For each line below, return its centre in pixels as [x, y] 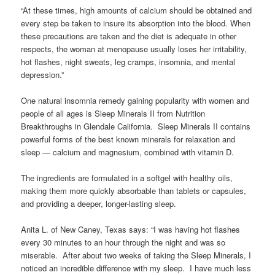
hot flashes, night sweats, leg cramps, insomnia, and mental [128, 61]
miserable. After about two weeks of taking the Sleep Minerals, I [136, 255]
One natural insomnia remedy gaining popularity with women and [135, 101]
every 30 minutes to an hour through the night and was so [123, 242]
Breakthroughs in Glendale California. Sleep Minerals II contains [136, 126]
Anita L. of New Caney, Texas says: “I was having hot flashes [131, 230]
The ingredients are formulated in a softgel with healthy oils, [127, 178]
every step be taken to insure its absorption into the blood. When [136, 23]
